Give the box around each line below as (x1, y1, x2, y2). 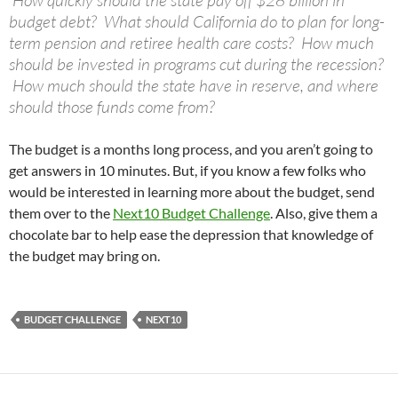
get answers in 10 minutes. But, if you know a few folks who (9, 162, 366, 179)
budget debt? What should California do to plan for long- (9, 11, 385, 33)
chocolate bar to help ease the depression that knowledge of (9, 226, 373, 243)
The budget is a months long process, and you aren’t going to (9, 140, 373, 158)
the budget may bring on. (9, 247, 160, 265)
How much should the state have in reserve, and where (9, 75, 378, 97)
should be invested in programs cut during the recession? (9, 53, 384, 76)
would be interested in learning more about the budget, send (9, 183, 375, 201)
